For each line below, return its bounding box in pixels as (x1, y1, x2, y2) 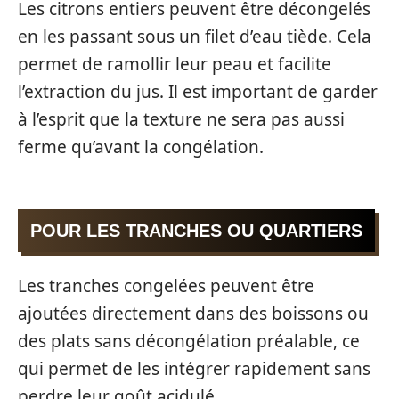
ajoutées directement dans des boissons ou (18, 301, 369, 325)
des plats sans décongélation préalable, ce (18, 329, 360, 353)
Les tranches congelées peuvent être (18, 273, 314, 297)
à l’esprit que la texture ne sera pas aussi (18, 107, 345, 131)
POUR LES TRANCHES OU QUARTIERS (30, 221, 362, 241)
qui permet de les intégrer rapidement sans (18, 356, 370, 380)
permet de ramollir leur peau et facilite (18, 52, 331, 76)
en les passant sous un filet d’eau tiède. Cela (18, 24, 371, 48)
